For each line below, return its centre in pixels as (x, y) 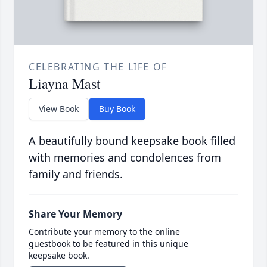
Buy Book (117, 108)
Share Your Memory (75, 214)
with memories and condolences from (125, 157)
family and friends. (76, 174)
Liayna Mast (65, 83)
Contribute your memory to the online (104, 231)
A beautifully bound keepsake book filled (132, 140)
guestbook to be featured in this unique (108, 243)
